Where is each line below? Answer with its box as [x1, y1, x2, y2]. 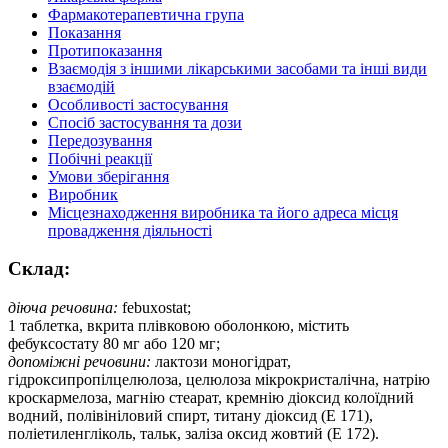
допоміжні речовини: [8, 353, 151, 371]
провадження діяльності [48, 221, 212, 239]
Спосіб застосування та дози [48, 113, 242, 131]
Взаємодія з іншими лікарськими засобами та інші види [48, 59, 427, 77]
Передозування [48, 131, 152, 149]
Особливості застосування [48, 95, 228, 113]
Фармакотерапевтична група [48, 5, 244, 23]
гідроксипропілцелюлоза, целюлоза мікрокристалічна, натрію [8, 371, 430, 389]
